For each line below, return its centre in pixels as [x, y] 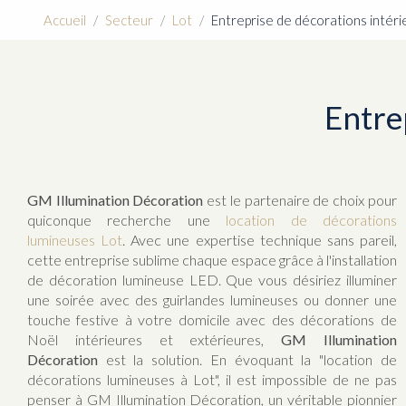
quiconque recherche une [127, 220]
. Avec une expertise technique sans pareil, [260, 240]
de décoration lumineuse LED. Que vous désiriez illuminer [212, 280]
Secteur [129, 20]
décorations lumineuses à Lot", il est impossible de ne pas [212, 379]
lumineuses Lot [75, 240]
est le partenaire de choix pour [300, 200]
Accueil [65, 20]
